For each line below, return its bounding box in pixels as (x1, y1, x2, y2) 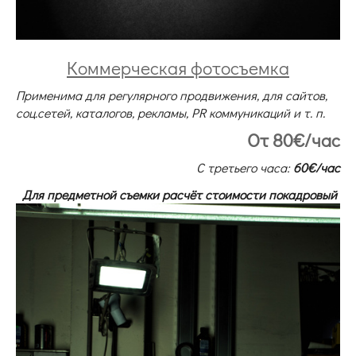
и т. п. (293, 103, 328, 121)
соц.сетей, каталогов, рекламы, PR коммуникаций (16, 103, 290, 121)
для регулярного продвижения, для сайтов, (85, 86, 327, 103)
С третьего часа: (196, 158, 290, 176)
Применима (16, 86, 85, 103)
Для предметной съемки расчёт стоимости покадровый (22, 185, 340, 203)
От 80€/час (247, 127, 340, 152)
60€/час (290, 158, 340, 176)
